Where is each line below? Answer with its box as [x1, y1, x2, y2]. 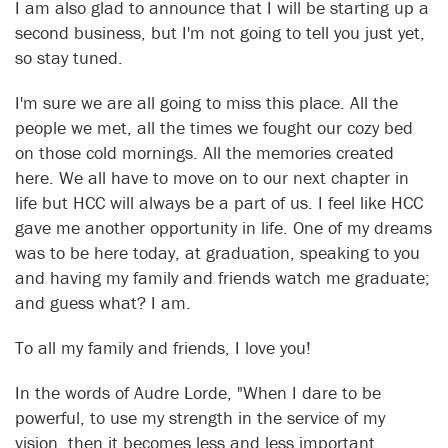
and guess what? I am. [15, 291, 191, 315]
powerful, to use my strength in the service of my [15, 406, 385, 430]
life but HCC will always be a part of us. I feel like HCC [15, 191, 423, 215]
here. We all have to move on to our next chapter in [15, 166, 409, 190]
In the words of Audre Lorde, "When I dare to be [15, 381, 381, 405]
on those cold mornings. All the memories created [15, 141, 394, 165]
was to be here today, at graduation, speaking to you [15, 241, 420, 265]
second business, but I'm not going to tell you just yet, [15, 21, 425, 45]
